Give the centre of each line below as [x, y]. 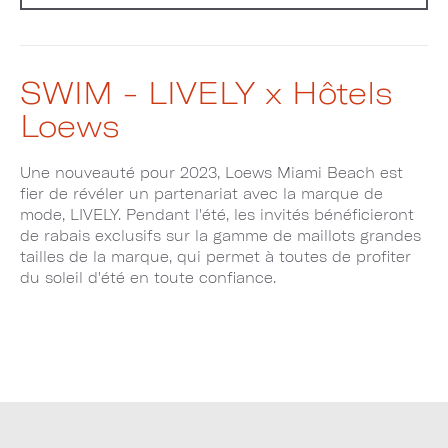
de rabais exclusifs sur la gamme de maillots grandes [220, 235]
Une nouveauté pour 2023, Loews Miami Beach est [211, 172]
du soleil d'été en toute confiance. [148, 277]
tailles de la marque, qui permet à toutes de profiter [215, 256]
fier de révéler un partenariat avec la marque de [201, 193]
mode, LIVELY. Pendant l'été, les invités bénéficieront [217, 214]
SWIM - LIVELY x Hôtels [206, 91]
